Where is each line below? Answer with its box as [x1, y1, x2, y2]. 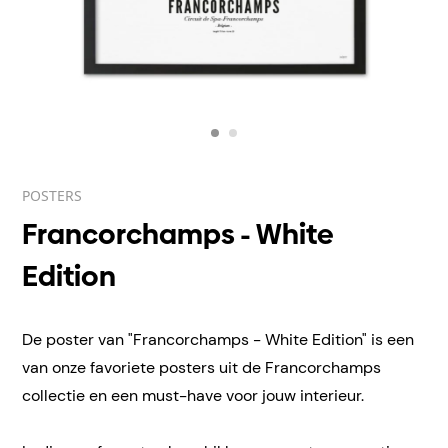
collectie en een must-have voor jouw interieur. [22, 385, 364, 406]
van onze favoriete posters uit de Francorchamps [22, 357, 381, 378]
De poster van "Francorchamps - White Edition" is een [22, 329, 414, 350]
